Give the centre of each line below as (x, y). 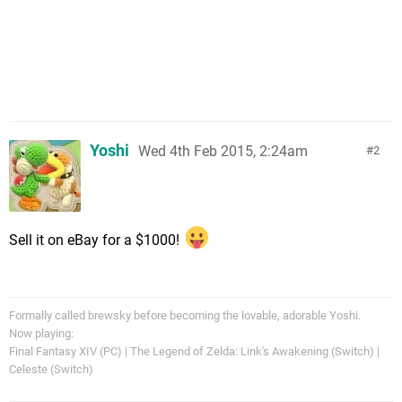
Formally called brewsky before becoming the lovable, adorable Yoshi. (185, 315)
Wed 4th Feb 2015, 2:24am (223, 151)
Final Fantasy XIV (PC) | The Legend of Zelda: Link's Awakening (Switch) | (194, 351)
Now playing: (41, 333)
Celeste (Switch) (51, 369)
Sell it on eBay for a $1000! (96, 240)
